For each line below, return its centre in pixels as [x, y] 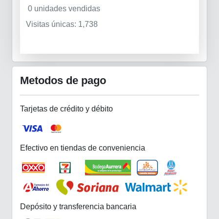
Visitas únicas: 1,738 [62, 24]
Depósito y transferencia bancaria [78, 206]
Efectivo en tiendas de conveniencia [83, 148]
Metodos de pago [63, 80]
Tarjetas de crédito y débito [66, 109]
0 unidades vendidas [64, 8]
